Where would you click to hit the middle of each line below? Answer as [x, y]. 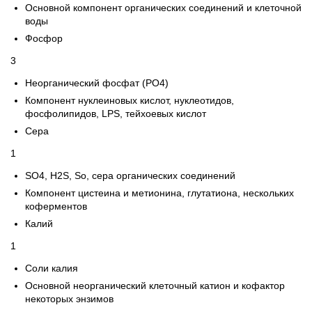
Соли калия [52, 268]
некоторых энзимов [69, 299]
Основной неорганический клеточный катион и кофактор [155, 286]
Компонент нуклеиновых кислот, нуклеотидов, [130, 100]
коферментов [56, 206]
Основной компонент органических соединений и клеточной [163, 8]
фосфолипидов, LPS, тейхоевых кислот [116, 114]
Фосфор [44, 38]
